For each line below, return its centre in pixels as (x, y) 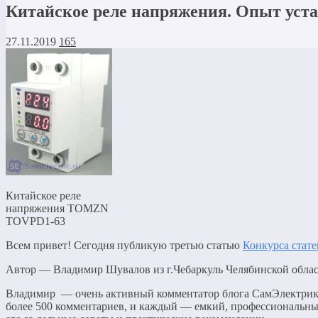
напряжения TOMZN (57, 208)
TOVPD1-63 (35, 221)
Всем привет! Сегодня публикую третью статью (124, 245)
